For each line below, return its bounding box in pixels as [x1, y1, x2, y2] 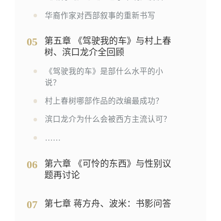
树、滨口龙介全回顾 [44, 47, 124, 58]
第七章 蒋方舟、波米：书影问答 [44, 199, 171, 209]
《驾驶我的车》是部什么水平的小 [44, 67, 163, 75]
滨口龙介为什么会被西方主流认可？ [44, 115, 171, 124]
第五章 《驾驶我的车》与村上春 [44, 36, 171, 46]
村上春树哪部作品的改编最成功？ [44, 97, 163, 106]
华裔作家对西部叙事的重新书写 [44, 11, 155, 20]
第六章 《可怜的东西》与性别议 [44, 158, 171, 169]
